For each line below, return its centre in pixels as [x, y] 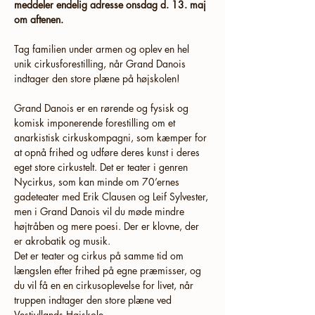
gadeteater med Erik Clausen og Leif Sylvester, [112, 197]
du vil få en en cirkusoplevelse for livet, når [105, 285]
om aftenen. [39, 19]
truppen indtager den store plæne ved [94, 300]
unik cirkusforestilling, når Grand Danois [101, 64]
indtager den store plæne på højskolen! [97, 78]
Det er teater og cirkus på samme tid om [100, 256]
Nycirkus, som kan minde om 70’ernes [98, 182]
